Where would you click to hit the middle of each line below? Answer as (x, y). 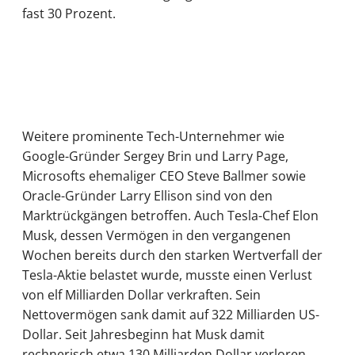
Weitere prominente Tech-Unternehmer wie (153, 137)
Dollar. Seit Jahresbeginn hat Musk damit (143, 335)
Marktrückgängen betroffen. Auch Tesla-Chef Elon (170, 216)
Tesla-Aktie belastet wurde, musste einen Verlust (167, 275)
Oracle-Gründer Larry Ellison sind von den (147, 196)
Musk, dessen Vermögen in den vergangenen (157, 236)
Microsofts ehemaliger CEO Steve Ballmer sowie (164, 176)
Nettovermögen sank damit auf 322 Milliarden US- (171, 315)
